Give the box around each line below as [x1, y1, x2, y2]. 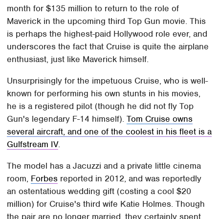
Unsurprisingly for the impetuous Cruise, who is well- [7, 75, 208, 87]
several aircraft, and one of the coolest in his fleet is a [7, 126, 212, 137]
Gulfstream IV [7, 139, 59, 150]
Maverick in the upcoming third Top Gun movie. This [7, 16, 206, 27]
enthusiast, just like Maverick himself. [7, 54, 149, 65]
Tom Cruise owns [127, 113, 193, 125]
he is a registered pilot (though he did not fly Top [7, 101, 194, 112]
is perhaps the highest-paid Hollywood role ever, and [7, 28, 208, 40]
